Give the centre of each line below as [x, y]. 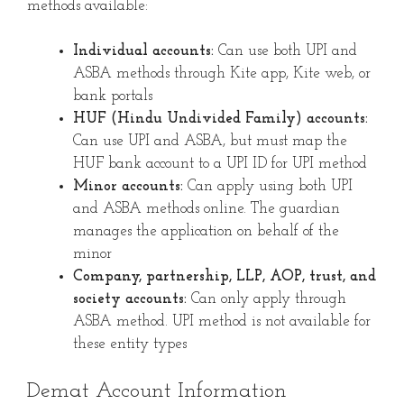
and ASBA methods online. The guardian [207, 209]
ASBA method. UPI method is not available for [222, 322]
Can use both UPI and [285, 51]
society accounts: [130, 299]
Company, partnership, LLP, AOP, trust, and [225, 277]
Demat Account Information [157, 391]
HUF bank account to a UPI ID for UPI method [220, 164]
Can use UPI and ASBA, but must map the [210, 142]
